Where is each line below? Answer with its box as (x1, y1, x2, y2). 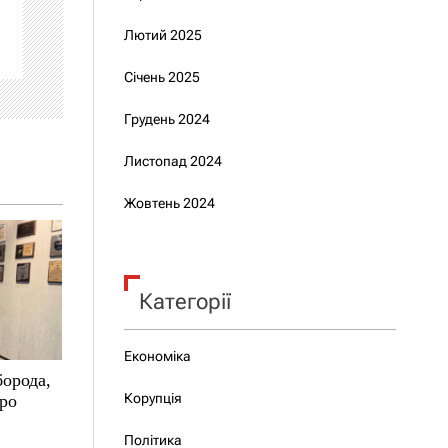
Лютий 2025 (123, 27, 202, 43)
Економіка (123, 348, 191, 364)
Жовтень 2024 (123, 195, 215, 211)
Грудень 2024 (123, 111, 210, 127)
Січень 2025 (123, 69, 200, 85)
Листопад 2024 (123, 153, 222, 169)
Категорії (138, 289, 231, 314)
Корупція (123, 390, 182, 406)
